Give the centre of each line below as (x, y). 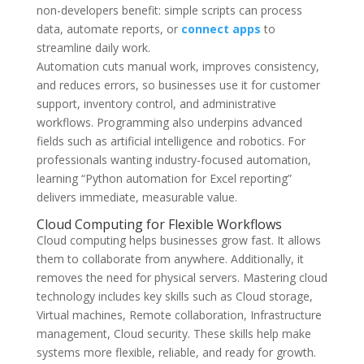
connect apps (221, 28)
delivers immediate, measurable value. (136, 197)
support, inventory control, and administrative (156, 103)
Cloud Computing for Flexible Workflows (159, 224)
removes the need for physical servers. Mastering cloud (182, 277)
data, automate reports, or (108, 28)
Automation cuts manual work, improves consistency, (178, 66)
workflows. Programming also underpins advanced (169, 122)
